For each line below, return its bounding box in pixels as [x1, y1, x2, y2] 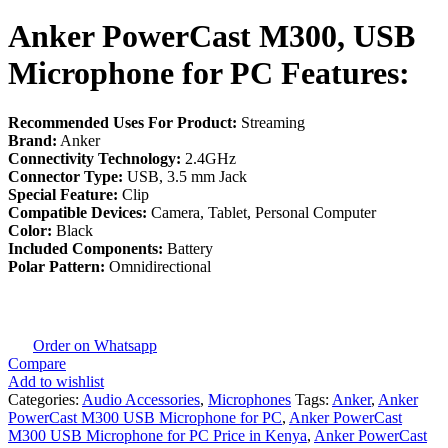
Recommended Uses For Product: [8, 113, 237, 131]
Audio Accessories [82, 390, 200, 408]
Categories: [8, 390, 79, 408]
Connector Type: [8, 167, 123, 185]
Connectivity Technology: [8, 149, 181, 167]
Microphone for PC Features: [8, 55, 410, 92]
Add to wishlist [8, 372, 104, 390]
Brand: [8, 131, 57, 149]
